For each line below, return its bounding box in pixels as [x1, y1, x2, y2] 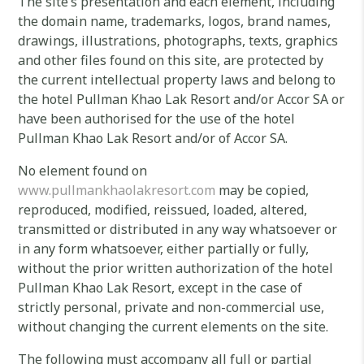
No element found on [18, 162, 148, 180]
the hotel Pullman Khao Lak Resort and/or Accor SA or [18, 90, 345, 108]
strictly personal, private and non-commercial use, [18, 298, 325, 316]
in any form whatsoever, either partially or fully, [18, 240, 310, 258]
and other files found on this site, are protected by [18, 51, 324, 69]
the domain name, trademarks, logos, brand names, [18, 12, 331, 30]
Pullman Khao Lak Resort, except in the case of [18, 279, 303, 297]
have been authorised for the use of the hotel [18, 110, 296, 128]
